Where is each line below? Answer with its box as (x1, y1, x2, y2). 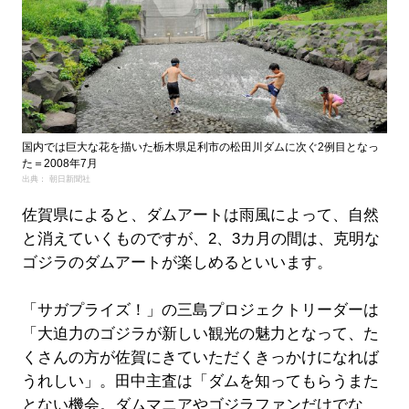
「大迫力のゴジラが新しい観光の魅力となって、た (21, 324, 379, 342)
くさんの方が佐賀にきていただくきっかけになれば (21, 348, 379, 366)
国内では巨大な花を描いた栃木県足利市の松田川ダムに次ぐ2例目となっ (21, 140, 379, 153)
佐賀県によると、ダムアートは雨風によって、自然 (21, 205, 379, 224)
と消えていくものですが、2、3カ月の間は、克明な (21, 229, 380, 247)
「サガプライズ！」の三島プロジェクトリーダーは (21, 300, 379, 319)
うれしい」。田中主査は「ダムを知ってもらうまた (21, 372, 379, 390)
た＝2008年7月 (21, 156, 98, 170)
